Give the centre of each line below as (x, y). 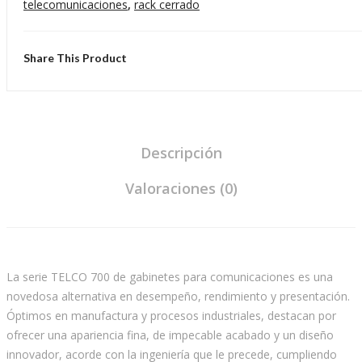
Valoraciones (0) (181, 189)
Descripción (181, 153)
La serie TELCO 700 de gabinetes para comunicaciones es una (170, 277)
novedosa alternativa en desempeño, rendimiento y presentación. (178, 297)
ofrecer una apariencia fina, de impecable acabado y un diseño (170, 335)
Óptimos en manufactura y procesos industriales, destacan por (171, 316)
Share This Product (75, 58)
